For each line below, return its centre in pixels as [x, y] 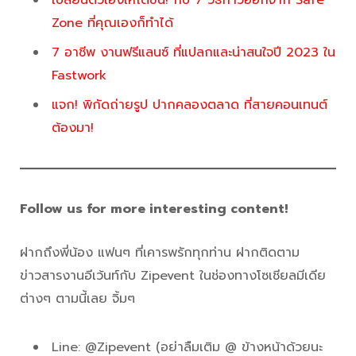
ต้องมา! [73, 128]
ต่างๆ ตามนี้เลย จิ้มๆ [77, 299]
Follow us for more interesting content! [154, 209]
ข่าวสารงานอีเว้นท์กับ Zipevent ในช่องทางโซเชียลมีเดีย [173, 276]
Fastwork [79, 76]
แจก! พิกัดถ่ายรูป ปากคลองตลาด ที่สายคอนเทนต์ [190, 105]
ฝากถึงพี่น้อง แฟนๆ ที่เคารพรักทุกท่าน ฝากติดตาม [160, 253]
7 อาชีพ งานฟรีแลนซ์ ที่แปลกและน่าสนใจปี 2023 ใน [193, 53]
